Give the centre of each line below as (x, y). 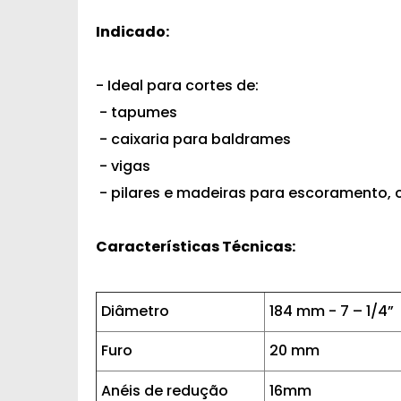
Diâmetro (135, 311)
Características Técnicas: (196, 247)
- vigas (123, 166)
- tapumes (137, 112)
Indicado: (132, 32)
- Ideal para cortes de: (177, 85)
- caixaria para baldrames (193, 139)
